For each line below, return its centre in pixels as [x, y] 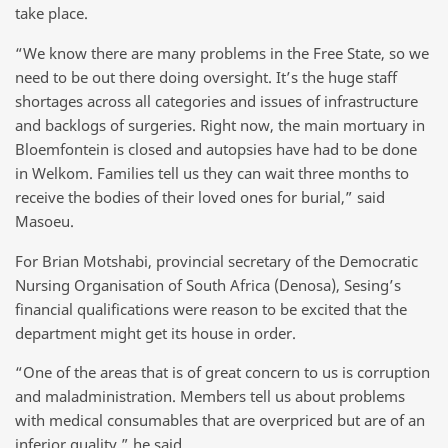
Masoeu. [44, 220]
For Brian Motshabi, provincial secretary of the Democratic [216, 260]
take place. [51, 13]
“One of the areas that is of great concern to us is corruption [222, 372]
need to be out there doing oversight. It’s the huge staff [206, 76]
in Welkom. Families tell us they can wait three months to [212, 172]
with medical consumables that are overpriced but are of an [220, 420]
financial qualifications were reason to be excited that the [211, 308]
